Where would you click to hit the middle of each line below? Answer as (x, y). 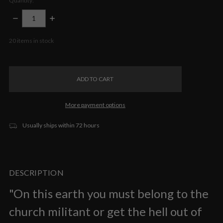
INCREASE (62, 18)
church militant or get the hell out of (106, 211)
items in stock (35, 40)
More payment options (95, 105)
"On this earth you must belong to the (109, 193)
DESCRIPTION (36, 172)
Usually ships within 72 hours (60, 125)
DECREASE (26, 18)
